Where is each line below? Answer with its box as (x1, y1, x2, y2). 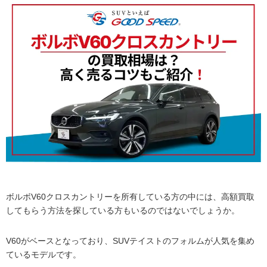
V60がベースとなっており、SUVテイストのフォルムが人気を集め (6, 236, 254, 246)
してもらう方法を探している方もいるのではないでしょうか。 (6, 206, 240, 216)
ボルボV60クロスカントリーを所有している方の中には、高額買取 (6, 192, 254, 202)
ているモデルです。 (6, 250, 81, 260)
